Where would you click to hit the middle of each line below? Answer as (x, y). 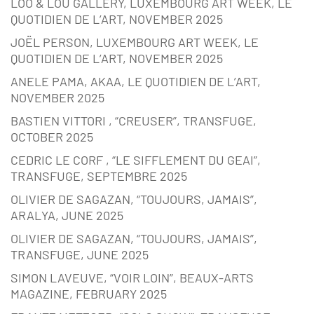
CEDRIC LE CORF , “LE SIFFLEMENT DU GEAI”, (136, 160)
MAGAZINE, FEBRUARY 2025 (89, 294)
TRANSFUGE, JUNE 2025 (80, 255)
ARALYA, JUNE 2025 (67, 216)
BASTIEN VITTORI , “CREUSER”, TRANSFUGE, (134, 121)
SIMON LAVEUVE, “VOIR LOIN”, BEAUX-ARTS (132, 278)
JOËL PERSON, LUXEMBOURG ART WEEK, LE (135, 42)
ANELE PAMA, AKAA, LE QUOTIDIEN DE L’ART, (136, 82)
